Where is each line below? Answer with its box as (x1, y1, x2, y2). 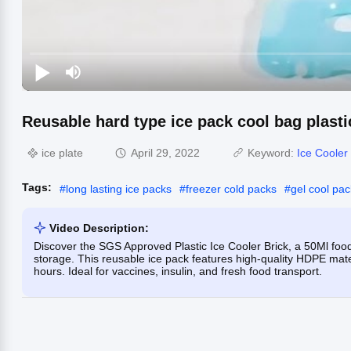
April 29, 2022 (131, 147, 200, 160)
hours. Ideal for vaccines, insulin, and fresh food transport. (34, 264, 322, 277)
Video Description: (49, 221, 149, 234)
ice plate (42, 147, 83, 160)
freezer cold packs (186, 182, 277, 195)
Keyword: (248, 147, 297, 160)
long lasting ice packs (66, 182, 172, 195)
